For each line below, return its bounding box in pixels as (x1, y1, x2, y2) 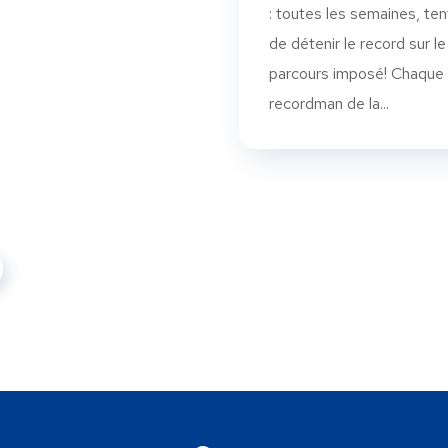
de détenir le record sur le (269, 33, 446, 55)
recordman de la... (269, 93, 389, 115)
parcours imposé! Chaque (269, 63, 444, 85)
